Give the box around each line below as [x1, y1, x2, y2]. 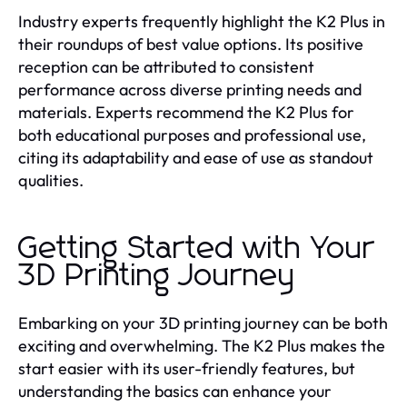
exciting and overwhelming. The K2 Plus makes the [18, 334, 385, 356]
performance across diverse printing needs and [18, 78, 362, 100]
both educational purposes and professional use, [18, 124, 366, 145]
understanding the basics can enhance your [18, 380, 332, 402]
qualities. [18, 169, 84, 191]
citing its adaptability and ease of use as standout [18, 146, 373, 168]
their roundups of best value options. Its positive [18, 33, 363, 55]
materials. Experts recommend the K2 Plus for [18, 101, 354, 123]
